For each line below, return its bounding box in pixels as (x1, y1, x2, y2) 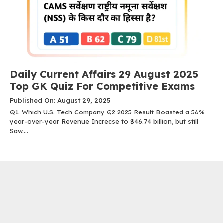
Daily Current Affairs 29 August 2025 (10, 68, 198, 81)
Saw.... (10, 127, 28, 135)
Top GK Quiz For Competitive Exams (10, 80, 195, 93)
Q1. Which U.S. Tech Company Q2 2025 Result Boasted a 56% (10, 108, 205, 116)
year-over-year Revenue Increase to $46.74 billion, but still (10, 117, 198, 126)
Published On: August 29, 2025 (10, 96, 110, 105)
